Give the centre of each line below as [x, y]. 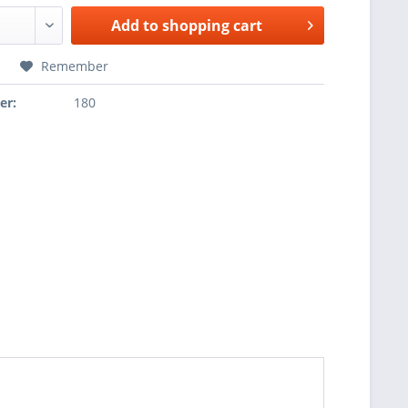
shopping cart [213, 25]
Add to [135, 25]
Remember [75, 66]
